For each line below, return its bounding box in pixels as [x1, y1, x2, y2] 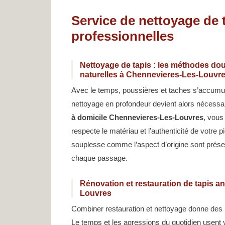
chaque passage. [71, 154, 128, 163]
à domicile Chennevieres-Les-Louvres [71, 113, 203, 122]
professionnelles [71, 29, 174, 44]
